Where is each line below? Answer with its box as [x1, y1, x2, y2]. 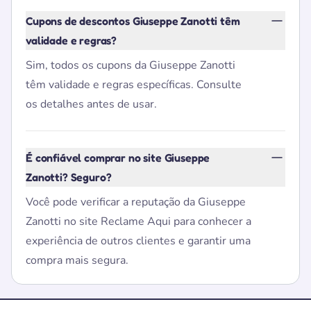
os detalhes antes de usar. [26, 96, 157, 112]
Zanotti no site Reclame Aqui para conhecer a [26, 214, 251, 229]
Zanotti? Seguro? [26, 170, 112, 184]
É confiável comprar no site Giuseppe [26, 151, 210, 165]
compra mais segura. [26, 253, 128, 268]
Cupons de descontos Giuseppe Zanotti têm [26, 14, 240, 28]
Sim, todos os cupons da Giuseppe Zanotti [26, 58, 235, 73]
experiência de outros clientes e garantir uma [26, 233, 251, 249]
